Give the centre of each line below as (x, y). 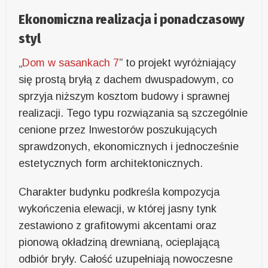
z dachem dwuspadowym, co (165, 80)
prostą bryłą (66, 80)
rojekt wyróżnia (181, 63)
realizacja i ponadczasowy (170, 20)
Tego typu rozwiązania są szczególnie (157, 113)
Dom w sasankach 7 (71, 63)
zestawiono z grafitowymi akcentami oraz (118, 226)
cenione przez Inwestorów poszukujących (118, 130)
